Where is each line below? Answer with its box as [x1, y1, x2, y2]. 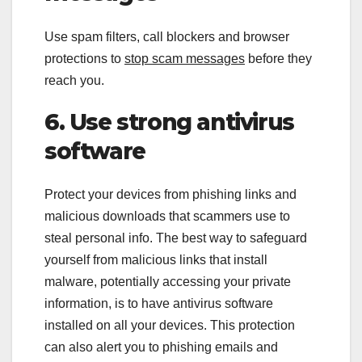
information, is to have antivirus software [44, 297, 273, 311]
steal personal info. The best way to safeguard [44, 231, 307, 246]
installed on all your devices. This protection [44, 318, 295, 333]
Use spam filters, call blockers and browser [44, 29, 289, 44]
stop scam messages [124, 51, 245, 65]
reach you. [44, 73, 104, 87]
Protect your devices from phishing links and [44, 187, 297, 202]
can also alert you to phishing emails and [44, 340, 278, 355]
